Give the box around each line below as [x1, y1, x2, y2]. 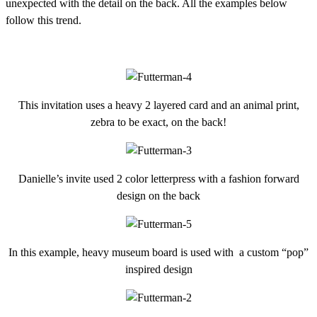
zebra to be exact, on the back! [91, 115, 226, 128]
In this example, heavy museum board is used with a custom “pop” [8, 246, 309, 258]
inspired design [125, 263, 192, 275]
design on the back [117, 189, 200, 202]
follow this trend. [6, 13, 81, 26]
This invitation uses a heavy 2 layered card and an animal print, [18, 98, 299, 111]
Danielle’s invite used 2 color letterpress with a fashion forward [18, 172, 299, 185]
